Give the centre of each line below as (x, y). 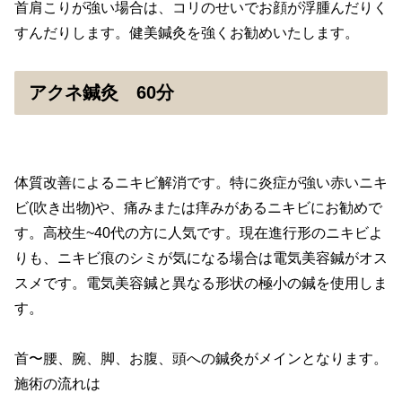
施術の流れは (57, 384)
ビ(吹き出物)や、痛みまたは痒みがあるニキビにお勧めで (198, 207)
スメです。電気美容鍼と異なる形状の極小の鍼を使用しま (201, 283)
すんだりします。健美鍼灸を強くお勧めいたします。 (187, 32)
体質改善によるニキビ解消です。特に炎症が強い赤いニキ (201, 182)
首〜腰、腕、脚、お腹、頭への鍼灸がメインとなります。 (201, 359)
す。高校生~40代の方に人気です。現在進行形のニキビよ (199, 232)
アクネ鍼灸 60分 (101, 93)
